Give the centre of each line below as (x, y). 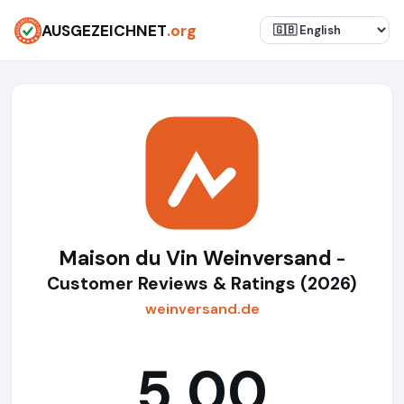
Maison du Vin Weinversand (197, 258)
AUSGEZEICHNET (104, 30)
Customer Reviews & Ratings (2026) (202, 284)
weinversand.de (202, 309)
